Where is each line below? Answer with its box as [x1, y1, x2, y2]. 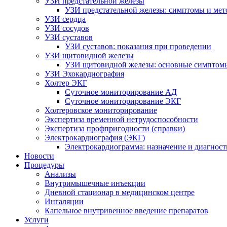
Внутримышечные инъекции [45, 179, 145, 187]
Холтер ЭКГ [45, 79, 87, 87]
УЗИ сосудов [45, 24, 89, 32]
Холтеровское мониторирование [45, 106, 157, 115]
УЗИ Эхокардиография [45, 69, 124, 78]
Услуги [24, 215, 49, 224]
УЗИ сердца [45, 15, 86, 23]
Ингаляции [45, 197, 84, 206]
